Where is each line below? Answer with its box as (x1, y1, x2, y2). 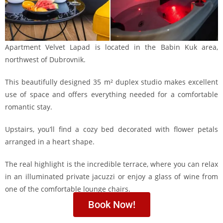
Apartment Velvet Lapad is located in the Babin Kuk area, (5, 42, 218, 52)
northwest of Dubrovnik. (5, 55, 86, 64)
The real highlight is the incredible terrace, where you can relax (5, 159, 218, 169)
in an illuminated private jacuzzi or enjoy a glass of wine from (5, 172, 218, 181)
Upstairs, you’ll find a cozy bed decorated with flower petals (5, 124, 218, 134)
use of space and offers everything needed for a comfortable (5, 90, 218, 99)
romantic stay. (5, 102, 52, 111)
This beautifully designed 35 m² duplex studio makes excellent (5, 77, 218, 87)
